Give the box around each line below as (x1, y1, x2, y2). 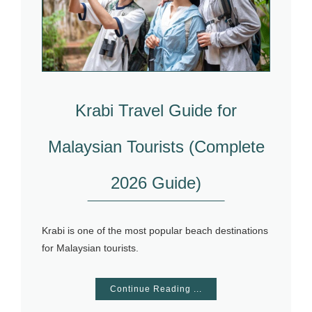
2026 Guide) (111, 173, 201, 192)
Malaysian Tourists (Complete (47, 136, 265, 156)
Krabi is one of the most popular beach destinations (42, 224, 268, 236)
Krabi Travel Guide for (75, 100, 237, 120)
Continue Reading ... (110, 283, 202, 294)
